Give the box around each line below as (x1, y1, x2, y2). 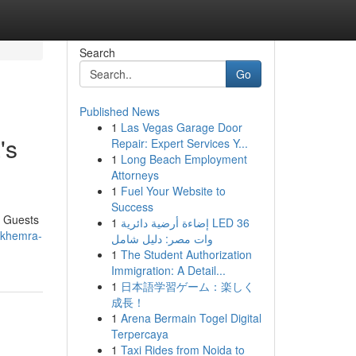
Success (110, 199, 153, 215)
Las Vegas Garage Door (120, 119, 242, 135)
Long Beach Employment (120, 151, 247, 167)
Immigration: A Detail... (110, 262, 226, 278)
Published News (79, 103, 160, 119)
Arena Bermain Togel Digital (120, 310, 261, 326)
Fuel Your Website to (120, 183, 226, 199)
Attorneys (110, 167, 159, 183)
